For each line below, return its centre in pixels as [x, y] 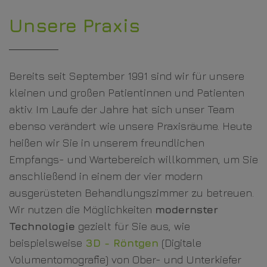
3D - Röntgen [122, 243]
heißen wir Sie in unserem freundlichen [107, 143]
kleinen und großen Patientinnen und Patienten [127, 93]
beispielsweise [47, 243]
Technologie [42, 226]
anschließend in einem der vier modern [106, 176]
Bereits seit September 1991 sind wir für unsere [127, 76]
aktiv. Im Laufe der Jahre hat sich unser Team [122, 110]
